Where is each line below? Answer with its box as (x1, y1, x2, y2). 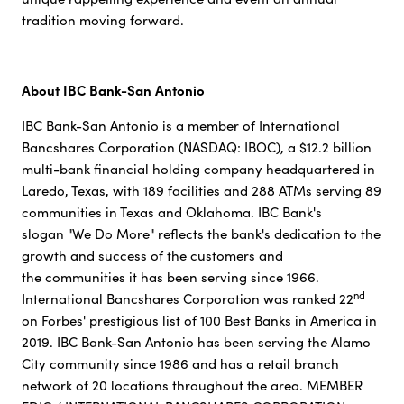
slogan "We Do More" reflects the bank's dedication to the (21, 225, 381, 243)
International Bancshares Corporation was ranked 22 (21, 289, 353, 308)
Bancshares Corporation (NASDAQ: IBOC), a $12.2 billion (21, 138, 372, 157)
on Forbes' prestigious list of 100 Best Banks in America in (21, 311, 377, 330)
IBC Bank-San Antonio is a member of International (21, 116, 340, 135)
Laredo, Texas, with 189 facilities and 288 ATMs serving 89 (21, 181, 381, 200)
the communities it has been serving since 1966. (21, 268, 319, 287)
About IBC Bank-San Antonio (21, 80, 205, 100)
